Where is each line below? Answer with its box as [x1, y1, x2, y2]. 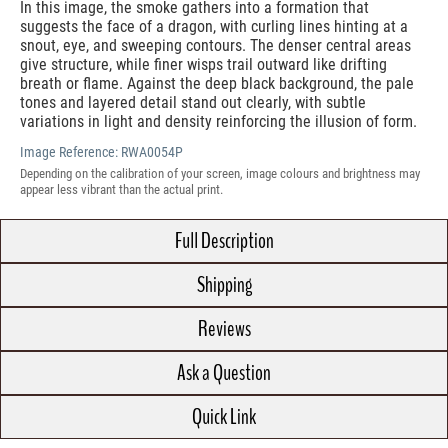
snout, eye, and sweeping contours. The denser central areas [20, 36, 411, 56]
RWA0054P [121, 144, 183, 162]
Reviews [197, 314, 251, 345]
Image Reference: [20, 144, 121, 162]
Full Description [174, 226, 274, 257]
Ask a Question [177, 358, 271, 389]
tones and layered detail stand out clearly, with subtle [20, 93, 366, 113]
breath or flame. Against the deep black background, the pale [20, 74, 414, 94]
